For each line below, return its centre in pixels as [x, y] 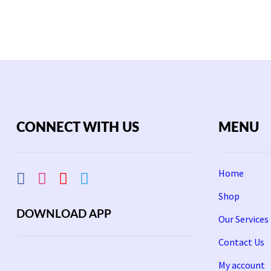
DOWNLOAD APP [64, 214]
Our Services [244, 219]
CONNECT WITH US [77, 128]
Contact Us [242, 242]
